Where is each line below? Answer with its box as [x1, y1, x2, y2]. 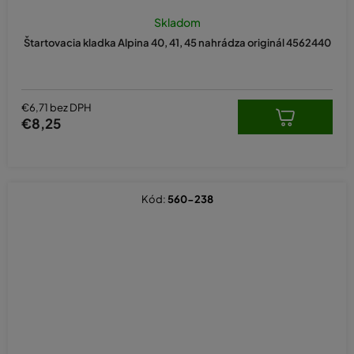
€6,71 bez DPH [21, 101, 92, 115]
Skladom [153, 14, 201, 29]
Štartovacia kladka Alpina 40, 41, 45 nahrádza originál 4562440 [23, 36, 331, 49]
